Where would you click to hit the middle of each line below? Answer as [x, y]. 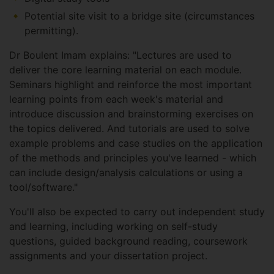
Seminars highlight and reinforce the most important [131, 85]
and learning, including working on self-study [113, 227]
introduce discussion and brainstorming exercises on [131, 114]
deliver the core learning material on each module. [125, 70]
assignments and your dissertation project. [108, 256]
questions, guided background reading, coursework [128, 241]
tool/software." [43, 187]
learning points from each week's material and [116, 99]
